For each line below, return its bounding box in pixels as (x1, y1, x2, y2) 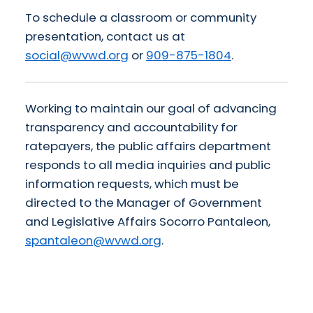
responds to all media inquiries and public (25, 156, 270, 173)
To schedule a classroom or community (25, 8, 256, 26)
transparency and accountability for (25, 118, 238, 136)
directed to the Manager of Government (25, 194, 262, 211)
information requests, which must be (25, 175, 239, 192)
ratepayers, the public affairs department (25, 137, 271, 154)
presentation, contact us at (25, 27, 185, 45)
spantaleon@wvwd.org (25, 231, 161, 249)
